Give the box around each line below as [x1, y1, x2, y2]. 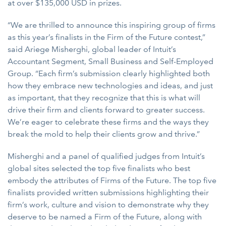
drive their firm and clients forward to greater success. [8, 105, 205, 115]
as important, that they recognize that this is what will [8, 93, 200, 102]
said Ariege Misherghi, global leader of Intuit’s [8, 44, 176, 54]
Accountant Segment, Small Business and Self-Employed [8, 56, 213, 66]
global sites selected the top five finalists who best [8, 163, 190, 173]
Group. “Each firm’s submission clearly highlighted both [8, 69, 210, 78]
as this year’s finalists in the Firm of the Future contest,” [8, 32, 205, 42]
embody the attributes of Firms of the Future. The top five [8, 176, 216, 185]
